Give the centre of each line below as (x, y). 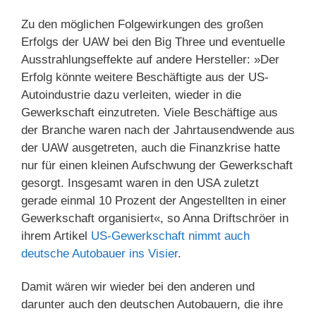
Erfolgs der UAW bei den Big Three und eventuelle (153, 42)
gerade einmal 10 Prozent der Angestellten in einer (154, 201)
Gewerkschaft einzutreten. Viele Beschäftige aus (150, 113)
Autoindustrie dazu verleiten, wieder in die (131, 95)
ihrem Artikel (56, 236)
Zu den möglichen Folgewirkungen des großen (142, 25)
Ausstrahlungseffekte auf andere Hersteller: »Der (150, 60)
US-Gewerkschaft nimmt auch (170, 236)
